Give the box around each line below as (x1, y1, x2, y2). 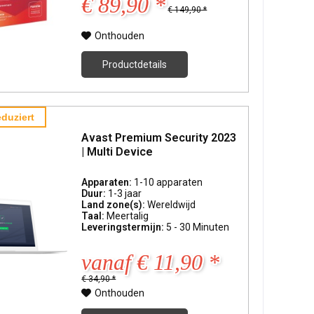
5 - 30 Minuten (166, 221, 230, 233)
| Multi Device (81, 144, 153, 158)
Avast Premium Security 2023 (81, 130, 237, 144)
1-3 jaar (108, 188, 142, 200)
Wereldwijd (147, 199, 196, 211)
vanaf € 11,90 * (81, 250, 220, 275)
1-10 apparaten (134, 177, 203, 189)
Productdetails (102, 59, 168, 71)
